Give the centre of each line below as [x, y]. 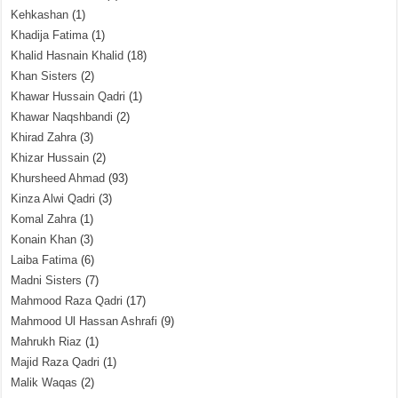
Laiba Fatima [44, 260]
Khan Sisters [44, 76]
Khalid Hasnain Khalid [68, 56]
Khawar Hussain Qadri [68, 96]
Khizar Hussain [50, 158]
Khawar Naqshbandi [62, 117]
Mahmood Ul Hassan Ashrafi [84, 321]
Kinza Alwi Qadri [53, 199]
